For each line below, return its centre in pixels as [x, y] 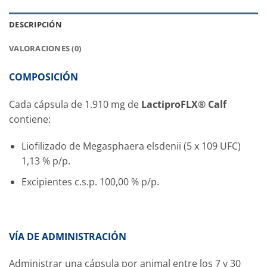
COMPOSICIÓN [44, 77]
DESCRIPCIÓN [35, 24]
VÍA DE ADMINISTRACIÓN [68, 236]
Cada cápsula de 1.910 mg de [75, 104]
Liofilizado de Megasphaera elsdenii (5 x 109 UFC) [131, 146]
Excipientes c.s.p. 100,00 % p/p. [90, 182]
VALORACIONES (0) [45, 48]
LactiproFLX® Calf [184, 104]
